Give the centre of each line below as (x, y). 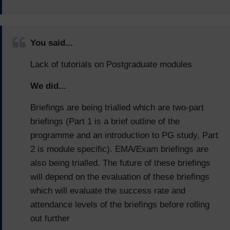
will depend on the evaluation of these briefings (120, 177)
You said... (52, 43)
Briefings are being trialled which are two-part (117, 108)
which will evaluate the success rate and (108, 191)
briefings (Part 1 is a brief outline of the (105, 122)
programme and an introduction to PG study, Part (124, 136)
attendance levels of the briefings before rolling (120, 205)
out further (50, 219)
